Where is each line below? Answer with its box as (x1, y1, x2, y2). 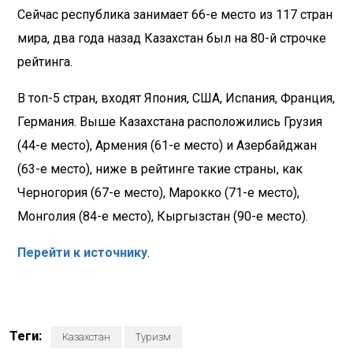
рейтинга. (17, 54, 72, 70)
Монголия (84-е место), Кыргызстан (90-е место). (17, 209, 308, 225)
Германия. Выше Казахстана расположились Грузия (17, 114, 322, 130)
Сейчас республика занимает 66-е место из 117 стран (17, 7, 333, 23)
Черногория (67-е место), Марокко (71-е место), (17, 185, 299, 201)
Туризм (136, 331, 171, 344)
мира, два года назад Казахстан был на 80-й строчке (17, 31, 326, 46)
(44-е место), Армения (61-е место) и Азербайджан (17, 138, 317, 154)
